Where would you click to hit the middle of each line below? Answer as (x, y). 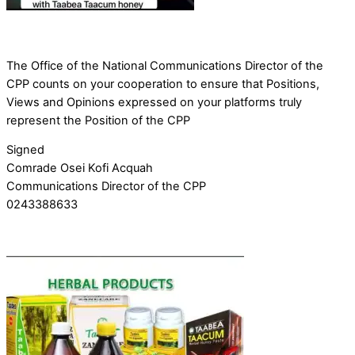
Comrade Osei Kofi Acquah (80, 168)
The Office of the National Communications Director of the (165, 65)
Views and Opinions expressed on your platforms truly (154, 102)
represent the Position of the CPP (98, 120)
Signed (25, 150)
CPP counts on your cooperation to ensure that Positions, (163, 84)
